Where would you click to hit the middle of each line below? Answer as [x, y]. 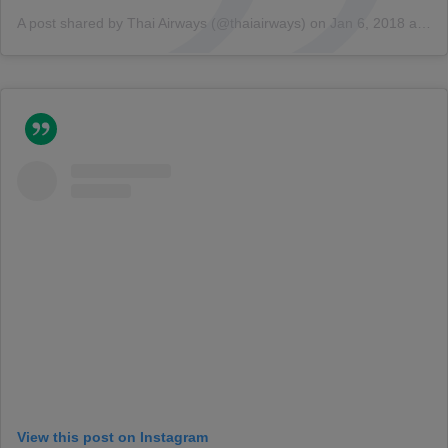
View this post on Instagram [112, 437]
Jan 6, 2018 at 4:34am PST [373, 23]
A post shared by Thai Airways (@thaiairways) [161, 23]
